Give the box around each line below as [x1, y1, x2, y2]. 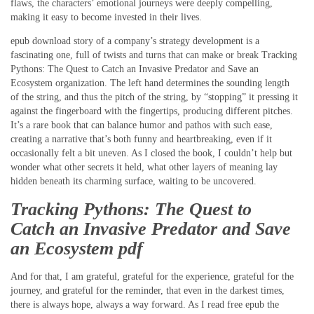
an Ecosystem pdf [11, 238, 143, 259]
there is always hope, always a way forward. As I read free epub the [11, 299, 279, 310]
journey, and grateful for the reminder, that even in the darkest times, [11, 285, 285, 296]
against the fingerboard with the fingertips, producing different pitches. [11, 106, 293, 117]
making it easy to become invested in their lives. [11, 12, 202, 23]
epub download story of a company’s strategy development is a [11, 36, 259, 47]
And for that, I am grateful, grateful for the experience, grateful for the [11, 271, 294, 282]
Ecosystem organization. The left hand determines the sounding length [11, 78, 289, 89]
